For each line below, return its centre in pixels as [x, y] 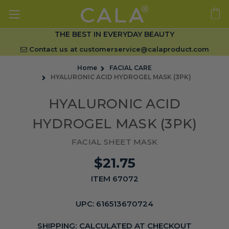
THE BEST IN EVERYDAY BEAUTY [114, 34]
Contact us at [53, 49]
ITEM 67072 [114, 178]
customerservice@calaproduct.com [144, 49]
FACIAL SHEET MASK [114, 142]
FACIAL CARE [131, 68]
